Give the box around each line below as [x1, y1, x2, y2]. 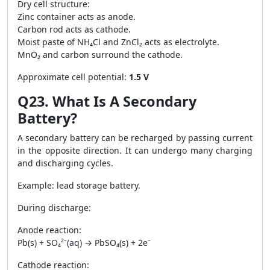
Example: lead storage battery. [17, 180, 140, 191]
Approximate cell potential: [17, 71, 129, 83]
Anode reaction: [17, 224, 81, 236]
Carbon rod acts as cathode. [17, 24, 131, 35]
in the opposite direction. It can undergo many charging [17, 145, 253, 156]
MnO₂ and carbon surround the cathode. [17, 49, 183, 60]
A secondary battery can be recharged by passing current [17, 132, 253, 143]
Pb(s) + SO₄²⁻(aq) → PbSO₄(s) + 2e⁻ [17, 237, 151, 248]
